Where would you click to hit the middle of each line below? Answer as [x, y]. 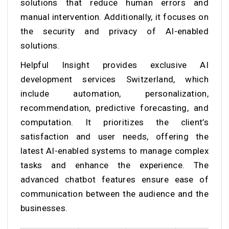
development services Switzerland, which [114, 79]
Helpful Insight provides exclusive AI [114, 65]
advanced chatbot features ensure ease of [114, 180]
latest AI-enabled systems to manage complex [114, 151]
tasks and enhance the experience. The [114, 165]
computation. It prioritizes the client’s [114, 122]
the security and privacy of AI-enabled [114, 31]
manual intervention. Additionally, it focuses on [114, 17]
